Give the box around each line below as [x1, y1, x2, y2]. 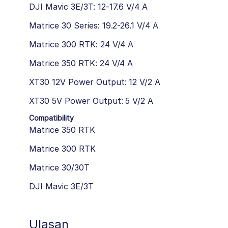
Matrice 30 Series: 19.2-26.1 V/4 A [29, 20, 158, 31]
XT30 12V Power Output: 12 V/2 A [29, 76, 161, 87]
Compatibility [29, 113, 74, 122]
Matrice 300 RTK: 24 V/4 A [29, 39, 134, 49]
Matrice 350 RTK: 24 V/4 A [29, 58, 133, 68]
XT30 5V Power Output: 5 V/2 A [29, 95, 154, 106]
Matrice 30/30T [29, 162, 90, 173]
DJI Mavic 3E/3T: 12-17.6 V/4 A [29, 1, 148, 12]
